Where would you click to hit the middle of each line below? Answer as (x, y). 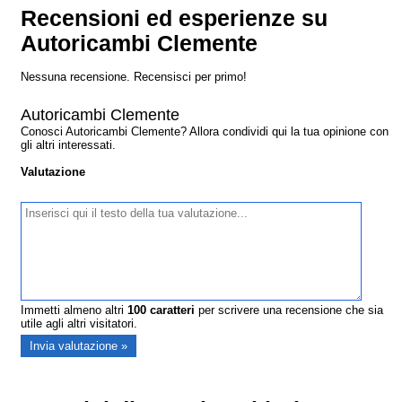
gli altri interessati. (69, 144)
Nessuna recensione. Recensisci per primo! (134, 76)
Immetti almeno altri (74, 310)
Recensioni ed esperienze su (175, 18)
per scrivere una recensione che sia (289, 310)
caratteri (171, 310)
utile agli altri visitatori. (79, 323)
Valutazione (53, 171)
